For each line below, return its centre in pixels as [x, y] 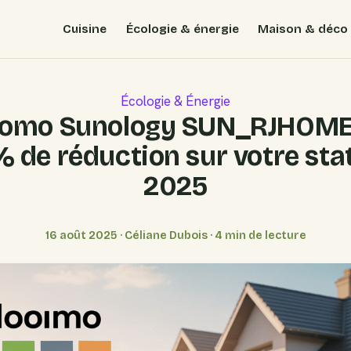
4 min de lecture [260, 235]
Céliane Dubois [166, 235]
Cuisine [84, 29]
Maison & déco [303, 29]
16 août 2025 [81, 235]
